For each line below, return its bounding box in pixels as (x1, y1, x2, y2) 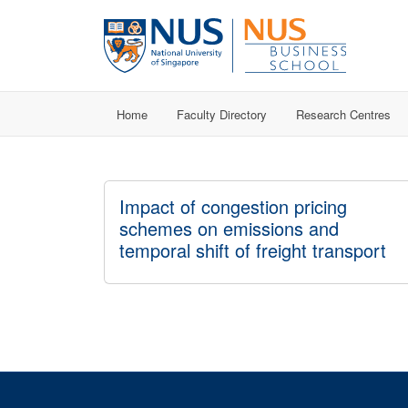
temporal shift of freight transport (119, 237, 386, 263)
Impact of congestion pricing (119, 193, 347, 219)
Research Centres (296, 105, 391, 123)
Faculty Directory (177, 105, 267, 123)
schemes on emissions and (119, 215, 339, 241)
